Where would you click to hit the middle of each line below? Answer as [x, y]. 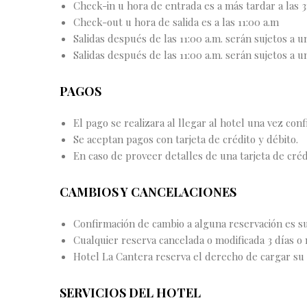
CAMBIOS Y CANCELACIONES [148, 192]
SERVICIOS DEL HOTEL [130, 293]
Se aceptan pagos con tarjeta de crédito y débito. [185, 139]
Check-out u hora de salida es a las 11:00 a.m [176, 22]
